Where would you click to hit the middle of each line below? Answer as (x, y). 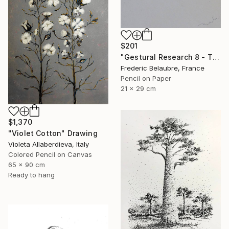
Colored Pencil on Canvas (50, 154)
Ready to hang (31, 175)
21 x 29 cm (138, 89)
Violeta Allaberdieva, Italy (49, 144)
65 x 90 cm (27, 164)
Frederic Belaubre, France (163, 68)
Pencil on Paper (146, 78)
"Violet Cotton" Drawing (53, 133)
